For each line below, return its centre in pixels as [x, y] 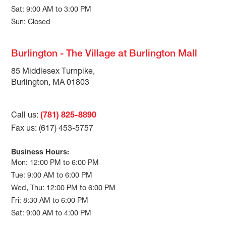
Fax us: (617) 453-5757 [52, 129]
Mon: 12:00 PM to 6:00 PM [55, 163]
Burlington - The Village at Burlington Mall [104, 54]
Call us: [26, 116]
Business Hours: [40, 153]
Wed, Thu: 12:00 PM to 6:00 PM [64, 188]
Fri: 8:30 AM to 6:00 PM [50, 201]
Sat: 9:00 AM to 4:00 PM [51, 214]
